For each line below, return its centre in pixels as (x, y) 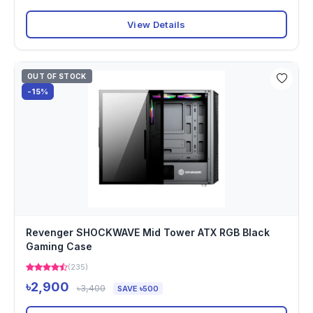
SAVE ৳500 (138, 289)
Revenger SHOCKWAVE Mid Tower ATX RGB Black (148, 232)
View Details (156, 24)
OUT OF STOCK (57, 76)
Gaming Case (59, 246)
